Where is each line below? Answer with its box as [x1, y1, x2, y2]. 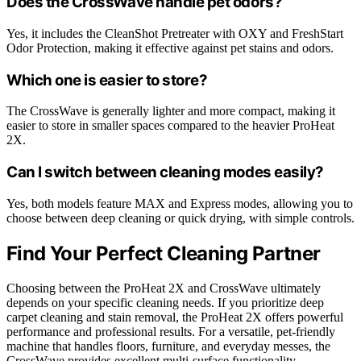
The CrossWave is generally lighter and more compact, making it [6, 104, 335, 118]
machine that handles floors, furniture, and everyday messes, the [6, 338, 330, 353]
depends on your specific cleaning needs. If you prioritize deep [6, 295, 324, 309]
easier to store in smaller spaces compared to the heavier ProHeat [6, 118, 334, 133]
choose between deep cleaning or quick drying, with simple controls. [6, 210, 355, 225]
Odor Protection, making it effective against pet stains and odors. [6, 40, 334, 55]
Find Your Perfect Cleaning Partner [6, 241, 321, 265]
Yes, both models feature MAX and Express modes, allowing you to [6, 196, 353, 210]
